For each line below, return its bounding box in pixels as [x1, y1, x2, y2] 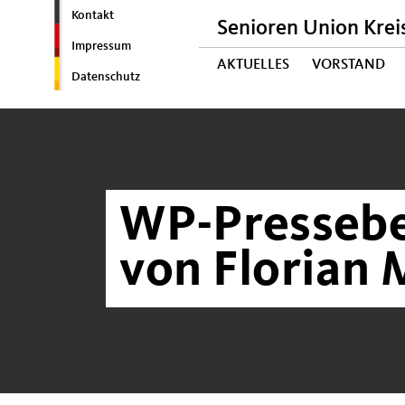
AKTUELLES [217, 58, 289, 72]
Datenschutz [71, 71, 140, 83]
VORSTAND [312, 58, 385, 72]
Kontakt [71, 9, 114, 22]
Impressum [71, 40, 131, 52]
